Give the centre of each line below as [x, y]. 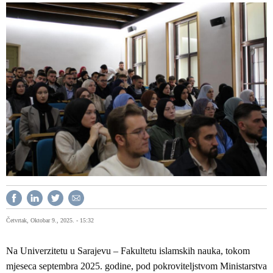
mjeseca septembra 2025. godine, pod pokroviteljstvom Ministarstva [136, 266]
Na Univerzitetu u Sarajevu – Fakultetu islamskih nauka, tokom [128, 250]
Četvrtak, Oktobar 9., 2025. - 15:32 [50, 220]
